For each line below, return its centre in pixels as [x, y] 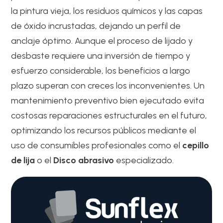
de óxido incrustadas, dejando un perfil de [96, 26]
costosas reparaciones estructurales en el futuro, [109, 115]
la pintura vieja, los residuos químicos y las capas [107, 11]
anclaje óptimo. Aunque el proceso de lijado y [102, 41]
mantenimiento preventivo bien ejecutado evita [108, 100]
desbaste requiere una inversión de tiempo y [101, 56]
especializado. [144, 160]
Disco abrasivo [84, 160]
